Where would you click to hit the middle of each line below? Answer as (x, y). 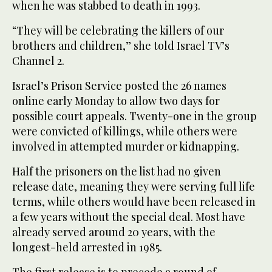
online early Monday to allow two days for (116, 101)
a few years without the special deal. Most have (129, 217)
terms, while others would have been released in (134, 202)
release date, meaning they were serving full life (134, 187)
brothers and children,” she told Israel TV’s (121, 46)
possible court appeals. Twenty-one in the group (134, 116)
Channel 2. (38, 61)
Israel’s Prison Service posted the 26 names (119, 86)
